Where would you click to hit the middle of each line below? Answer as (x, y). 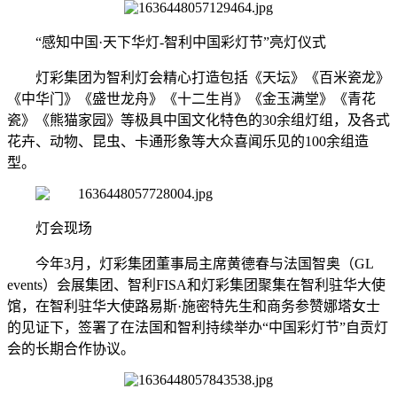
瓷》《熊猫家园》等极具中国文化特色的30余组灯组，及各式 (198, 121)
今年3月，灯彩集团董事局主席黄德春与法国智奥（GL (204, 264)
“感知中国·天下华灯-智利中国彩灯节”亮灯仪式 (181, 43)
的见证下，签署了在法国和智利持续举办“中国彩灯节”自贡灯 (198, 328)
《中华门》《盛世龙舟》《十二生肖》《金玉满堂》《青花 (191, 99)
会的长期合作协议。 (71, 349)
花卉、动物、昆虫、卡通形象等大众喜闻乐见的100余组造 (188, 142)
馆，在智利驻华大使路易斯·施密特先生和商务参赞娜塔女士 (194, 307)
